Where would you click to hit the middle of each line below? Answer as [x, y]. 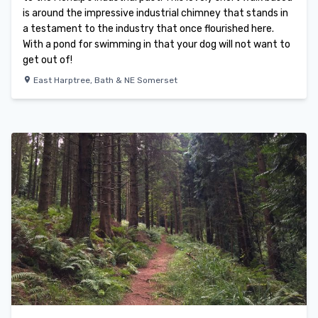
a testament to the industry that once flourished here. [148, 28]
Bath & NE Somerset [136, 80]
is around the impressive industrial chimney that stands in [155, 13]
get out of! [48, 60]
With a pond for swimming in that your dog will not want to [157, 44]
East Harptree [62, 80]
